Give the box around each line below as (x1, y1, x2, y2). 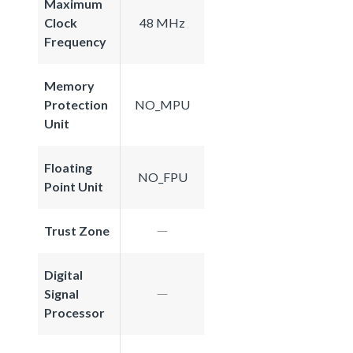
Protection (44, 96, 108, 112)
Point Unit (44, 178, 103, 194)
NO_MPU (135, 96, 190, 112)
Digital (44, 266, 83, 282)
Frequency (44, 33, 106, 49)
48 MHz (139, 14, 185, 30)
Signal (44, 285, 79, 301)
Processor (44, 304, 105, 320)
